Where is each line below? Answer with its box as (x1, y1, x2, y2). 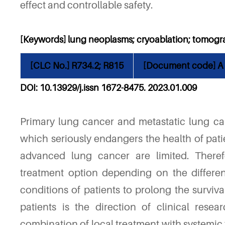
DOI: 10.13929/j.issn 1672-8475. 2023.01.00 (20, 82, 192, 93)
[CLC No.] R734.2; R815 (30, 60, 124, 71)
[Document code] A (143, 60, 223, 71)
